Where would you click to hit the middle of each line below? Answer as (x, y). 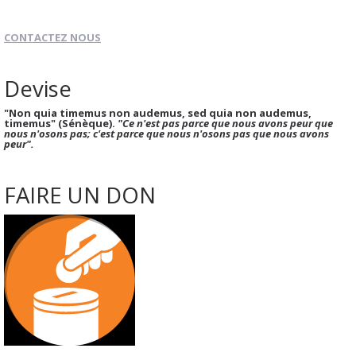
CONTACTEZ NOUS (52, 38)
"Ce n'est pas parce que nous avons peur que (225, 123)
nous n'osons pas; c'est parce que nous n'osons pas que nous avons (166, 133)
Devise (38, 88)
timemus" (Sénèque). (61, 123)
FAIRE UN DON (80, 194)
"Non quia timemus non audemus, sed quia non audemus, (158, 112)
